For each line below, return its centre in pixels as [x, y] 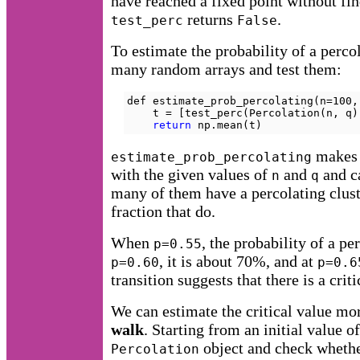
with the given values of [191, 175]
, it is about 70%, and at [238, 262]
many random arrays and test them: [226, 70]
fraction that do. [163, 212]
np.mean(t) [227, 125]
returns [210, 20]
